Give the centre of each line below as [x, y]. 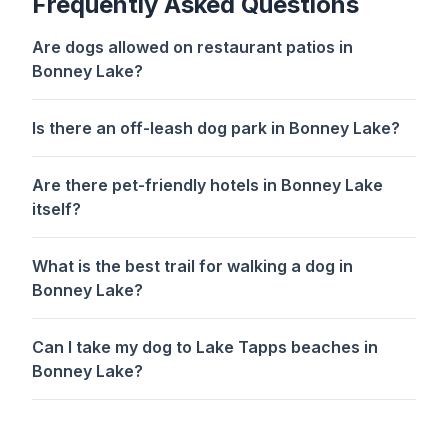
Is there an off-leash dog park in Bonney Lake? [216, 128]
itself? [56, 209]
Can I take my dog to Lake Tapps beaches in [205, 347]
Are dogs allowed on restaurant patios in [192, 47]
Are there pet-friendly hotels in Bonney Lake [207, 185]
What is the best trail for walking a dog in [192, 266]
